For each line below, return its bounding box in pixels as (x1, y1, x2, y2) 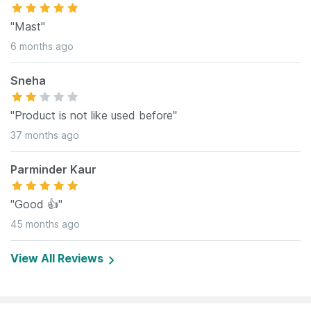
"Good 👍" (10, 197, 62, 211)
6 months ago (10, 40, 74, 52)
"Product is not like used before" (10, 108, 177, 122)
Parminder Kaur (10, 162, 96, 176)
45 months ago (10, 218, 80, 230)
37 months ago (10, 129, 79, 141)
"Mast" (10, 19, 45, 33)
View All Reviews (10, 251, 103, 265)
